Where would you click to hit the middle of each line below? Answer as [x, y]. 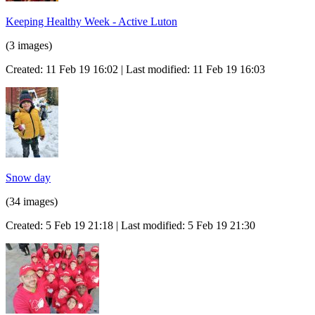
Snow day [28, 177]
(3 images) [29, 45]
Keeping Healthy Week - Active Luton [91, 21]
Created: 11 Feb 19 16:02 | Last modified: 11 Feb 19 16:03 [135, 69]
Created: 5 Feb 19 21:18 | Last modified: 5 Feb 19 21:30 [130, 225]
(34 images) [32, 201]
